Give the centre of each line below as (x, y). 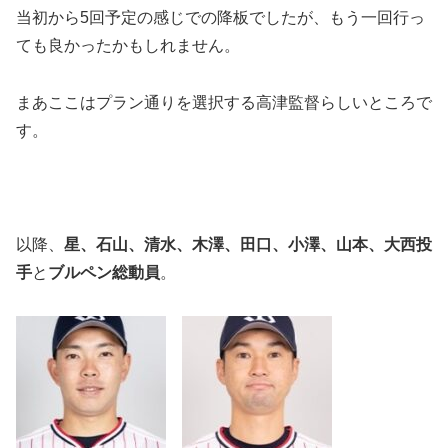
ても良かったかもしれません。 (128, 46)
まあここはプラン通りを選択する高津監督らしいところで (224, 103)
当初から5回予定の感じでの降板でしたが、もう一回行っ (220, 18)
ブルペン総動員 (104, 272)
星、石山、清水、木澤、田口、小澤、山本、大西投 (248, 244)
